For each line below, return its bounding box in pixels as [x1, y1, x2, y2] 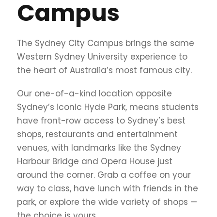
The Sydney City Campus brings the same [17, 37, 194, 49]
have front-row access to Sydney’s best [17, 114, 186, 126]
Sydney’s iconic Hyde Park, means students [17, 101, 199, 113]
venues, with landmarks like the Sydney [17, 141, 181, 154]
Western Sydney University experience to [17, 50, 187, 62]
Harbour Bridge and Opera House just [17, 155, 172, 167]
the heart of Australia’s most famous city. [17, 64, 192, 76]
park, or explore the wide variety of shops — [17, 196, 197, 208]
